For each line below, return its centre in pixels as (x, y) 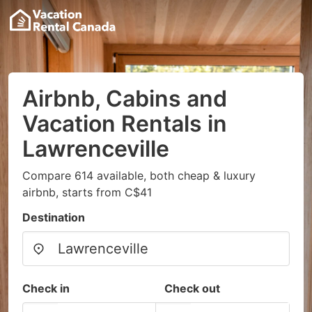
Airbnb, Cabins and (125, 99)
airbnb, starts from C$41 (87, 192)
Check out (192, 288)
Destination (54, 217)
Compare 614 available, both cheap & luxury (139, 175)
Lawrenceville (96, 149)
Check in (46, 288)
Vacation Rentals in (125, 124)
